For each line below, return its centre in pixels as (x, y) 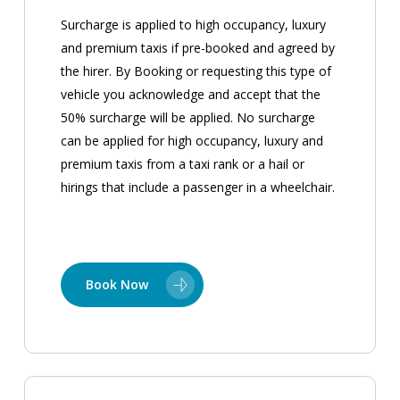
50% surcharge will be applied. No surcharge (188, 118)
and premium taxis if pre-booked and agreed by (198, 48)
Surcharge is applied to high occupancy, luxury (194, 25)
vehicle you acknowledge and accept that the (191, 95)
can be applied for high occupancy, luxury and (192, 141)
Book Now (117, 285)
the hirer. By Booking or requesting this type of (196, 71)
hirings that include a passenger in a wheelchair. (198, 187)
